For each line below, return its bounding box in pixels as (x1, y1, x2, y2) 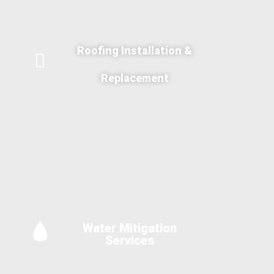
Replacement (100, 71, 169, 84)
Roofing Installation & (77, 43, 193, 57)
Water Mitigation (83, 220, 177, 235)
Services (105, 232, 155, 248)
